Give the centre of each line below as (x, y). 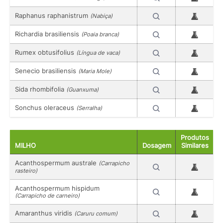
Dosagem (157, 146)
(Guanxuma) (82, 89)
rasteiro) (26, 171)
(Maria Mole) (95, 71)
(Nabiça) (101, 16)
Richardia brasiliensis (48, 34)
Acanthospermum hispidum (57, 188)
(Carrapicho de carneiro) (47, 196)
